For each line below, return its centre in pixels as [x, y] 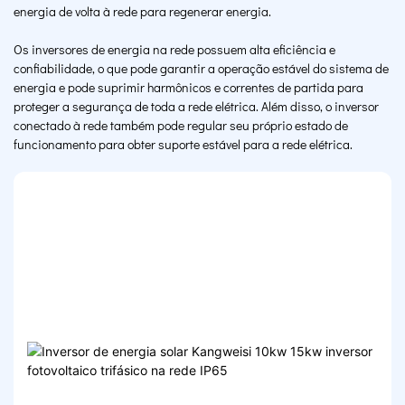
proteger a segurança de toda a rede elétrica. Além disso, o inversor [196, 107]
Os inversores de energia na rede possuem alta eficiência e [174, 50]
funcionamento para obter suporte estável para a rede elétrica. [183, 145]
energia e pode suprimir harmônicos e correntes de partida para [188, 88]
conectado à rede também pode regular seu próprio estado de [181, 126]
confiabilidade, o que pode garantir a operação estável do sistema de [201, 69]
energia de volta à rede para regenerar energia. [142, 12]
